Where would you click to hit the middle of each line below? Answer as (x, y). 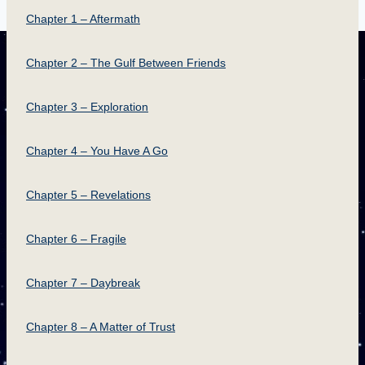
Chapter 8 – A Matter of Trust (101, 327)
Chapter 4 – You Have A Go (97, 151)
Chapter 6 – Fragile (76, 239)
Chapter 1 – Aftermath (83, 19)
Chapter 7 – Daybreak (83, 283)
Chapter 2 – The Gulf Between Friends (126, 63)
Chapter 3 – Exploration (87, 107)
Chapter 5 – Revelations (88, 195)
